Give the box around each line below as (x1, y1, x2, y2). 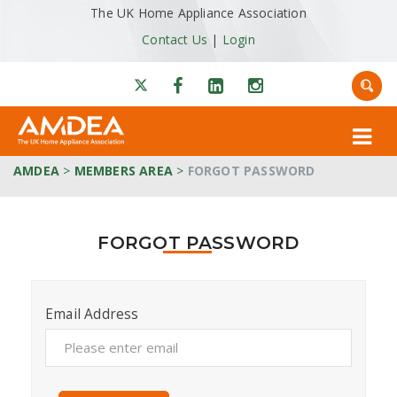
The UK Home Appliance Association (90, 4, 307, 21)
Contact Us (142, 31, 208, 49)
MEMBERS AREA (74, 162, 174, 180)
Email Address (45, 304, 139, 323)
